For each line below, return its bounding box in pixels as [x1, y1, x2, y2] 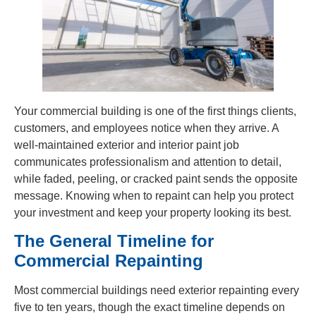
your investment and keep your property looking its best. [14, 206, 291, 219]
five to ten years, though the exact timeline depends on [14, 300, 285, 313]
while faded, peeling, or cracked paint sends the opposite [14, 172, 298, 185]
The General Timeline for [14, 231, 214, 250]
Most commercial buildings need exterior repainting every [14, 284, 299, 296]
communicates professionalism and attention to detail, [14, 155, 281, 168]
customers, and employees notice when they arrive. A [14, 121, 279, 134]
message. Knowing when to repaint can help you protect [14, 189, 293, 202]
